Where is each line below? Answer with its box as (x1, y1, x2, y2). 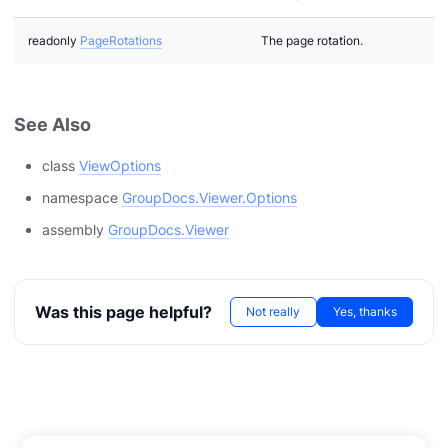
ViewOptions (79, 156, 161, 174)
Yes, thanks (333, 304, 398, 320)
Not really (246, 304, 301, 320)
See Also (14, 114, 91, 136)
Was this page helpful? (34, 302, 212, 322)
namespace (42, 188, 122, 206)
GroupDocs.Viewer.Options (122, 188, 297, 206)
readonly (28, 32, 80, 48)
